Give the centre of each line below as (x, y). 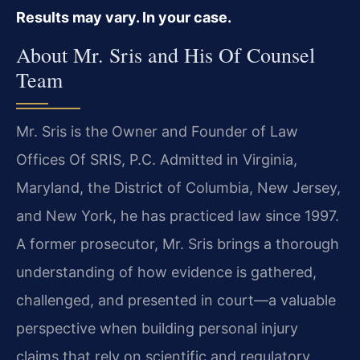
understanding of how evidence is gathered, (166, 272)
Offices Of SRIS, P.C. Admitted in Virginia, (157, 160)
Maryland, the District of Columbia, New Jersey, (178, 188)
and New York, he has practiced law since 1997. (178, 216)
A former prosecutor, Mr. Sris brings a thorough (178, 244)
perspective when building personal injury (157, 329)
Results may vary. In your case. (124, 17)
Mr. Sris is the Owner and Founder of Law (157, 132)
